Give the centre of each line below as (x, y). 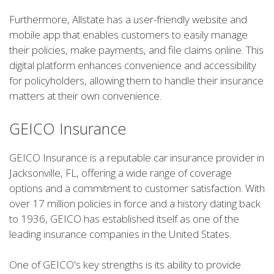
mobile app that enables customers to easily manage (128, 35)
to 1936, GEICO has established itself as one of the (124, 218)
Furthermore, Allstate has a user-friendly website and (128, 20)
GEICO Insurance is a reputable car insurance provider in (137, 157)
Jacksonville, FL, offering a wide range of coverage (120, 172)
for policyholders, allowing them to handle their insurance (136, 81)
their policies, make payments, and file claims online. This (136, 50)
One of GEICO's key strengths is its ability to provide (125, 265)
